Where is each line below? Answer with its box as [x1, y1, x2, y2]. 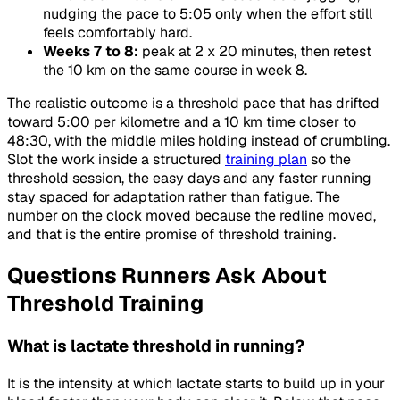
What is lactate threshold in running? [7, 334, 304, 357]
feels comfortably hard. [43, 23, 192, 43]
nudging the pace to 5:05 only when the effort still [43, 4, 372, 24]
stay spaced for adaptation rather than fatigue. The [7, 187, 340, 207]
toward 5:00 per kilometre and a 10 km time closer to [7, 112, 356, 132]
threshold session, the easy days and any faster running [7, 169, 371, 188]
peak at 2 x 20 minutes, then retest [138, 42, 371, 62]
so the [307, 150, 351, 170]
